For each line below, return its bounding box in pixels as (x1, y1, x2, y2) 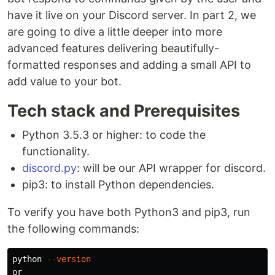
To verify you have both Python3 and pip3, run (7, 206, 250, 219)
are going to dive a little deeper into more (7, 25, 222, 38)
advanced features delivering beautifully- (7, 42, 219, 55)
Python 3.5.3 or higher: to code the (22, 128, 206, 141)
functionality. (22, 145, 90, 158)
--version (47, 254, 91, 264)
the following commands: (7, 222, 139, 235)
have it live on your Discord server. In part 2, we (7, 9, 256, 21)
